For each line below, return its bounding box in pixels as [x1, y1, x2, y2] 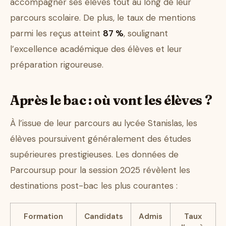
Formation [24, 211, 63, 222]
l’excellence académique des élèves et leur [10, 43, 182, 55]
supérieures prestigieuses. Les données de [10, 149, 179, 160]
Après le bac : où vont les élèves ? [10, 92, 212, 109]
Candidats [84, 211, 123, 222]
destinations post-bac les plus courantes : [10, 180, 178, 192]
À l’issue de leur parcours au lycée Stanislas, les [10, 118, 197, 129]
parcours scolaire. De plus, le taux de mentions [10, 12, 196, 24]
